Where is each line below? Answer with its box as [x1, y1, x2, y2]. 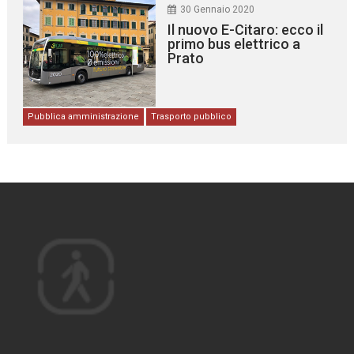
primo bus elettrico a [167, 35, 300, 52]
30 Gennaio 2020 [179, 3, 254, 15]
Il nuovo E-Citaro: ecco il [167, 21, 323, 38]
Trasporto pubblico [151, 111, 232, 122]
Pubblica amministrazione [28, 111, 140, 122]
